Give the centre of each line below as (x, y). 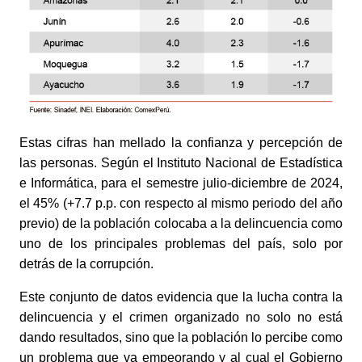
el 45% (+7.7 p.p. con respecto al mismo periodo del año (181, 204)
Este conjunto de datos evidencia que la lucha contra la (181, 297)
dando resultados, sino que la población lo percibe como (181, 338)
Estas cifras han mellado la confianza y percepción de (181, 143)
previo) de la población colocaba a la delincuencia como (181, 224)
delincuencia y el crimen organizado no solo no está (181, 318)
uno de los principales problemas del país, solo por (181, 244)
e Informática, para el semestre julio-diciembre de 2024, (181, 183)
